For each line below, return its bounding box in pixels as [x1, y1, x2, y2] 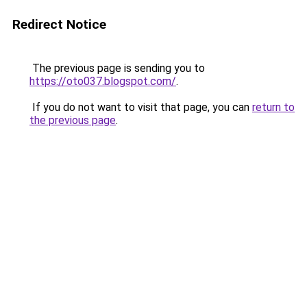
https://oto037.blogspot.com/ [29, 75, 176, 88]
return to [252, 101, 295, 114]
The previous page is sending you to [29, 62, 205, 75]
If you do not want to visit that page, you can [29, 101, 252, 114]
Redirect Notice [12, 16, 106, 32]
